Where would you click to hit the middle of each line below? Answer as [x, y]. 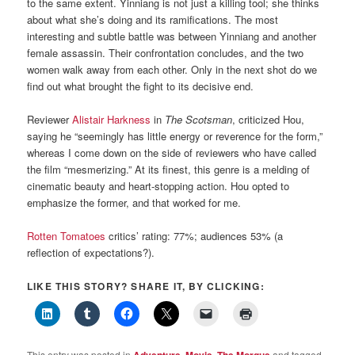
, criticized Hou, [269, 120]
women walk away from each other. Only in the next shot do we [172, 70]
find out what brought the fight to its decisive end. [141, 86]
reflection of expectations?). [91, 253]
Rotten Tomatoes [67, 236]
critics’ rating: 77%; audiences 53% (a [195, 236]
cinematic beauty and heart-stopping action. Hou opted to [158, 186]
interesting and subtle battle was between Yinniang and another [172, 36]
